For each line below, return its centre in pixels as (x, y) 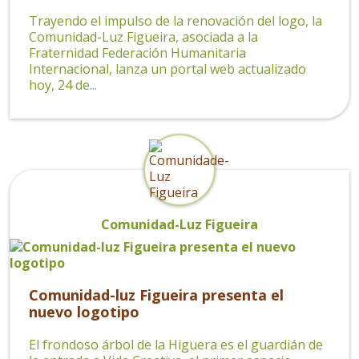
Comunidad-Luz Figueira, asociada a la (143, 36)
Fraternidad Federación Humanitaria (137, 52)
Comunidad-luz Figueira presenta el (156, 294)
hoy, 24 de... (63, 85)
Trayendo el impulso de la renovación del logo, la (175, 20)
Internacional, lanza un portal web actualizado (167, 69)
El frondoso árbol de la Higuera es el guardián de (176, 344)
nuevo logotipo (84, 311)
